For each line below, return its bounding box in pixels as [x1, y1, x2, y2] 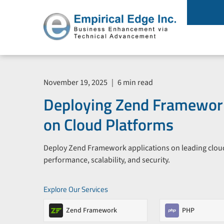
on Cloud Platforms [43, 112, 173, 136]
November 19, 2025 [43, 76, 109, 88]
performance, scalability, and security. [43, 154, 170, 165]
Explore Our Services [43, 183, 108, 195]
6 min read [116, 76, 153, 88]
